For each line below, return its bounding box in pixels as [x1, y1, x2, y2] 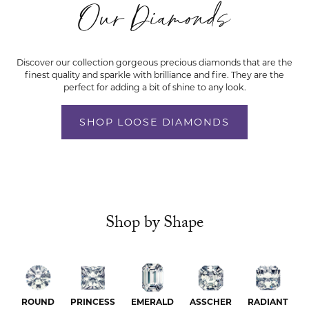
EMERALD [130, 297, 174, 307]
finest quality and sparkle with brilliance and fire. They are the [25, 70, 284, 80]
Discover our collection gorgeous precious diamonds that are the [17, 57, 292, 68]
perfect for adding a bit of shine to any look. [63, 82, 246, 92]
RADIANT [247, 297, 288, 307]
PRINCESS [70, 297, 116, 307]
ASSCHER [189, 297, 232, 307]
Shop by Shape [106, 210, 203, 239]
